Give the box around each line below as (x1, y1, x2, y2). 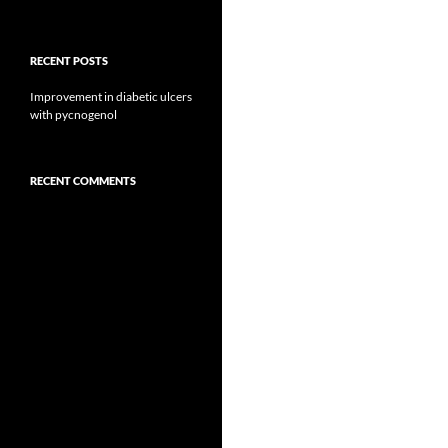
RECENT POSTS (30, 54, 108, 67)
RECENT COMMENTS (30, 174, 136, 187)
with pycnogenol (30, 107, 117, 122)
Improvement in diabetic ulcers (30, 89, 192, 104)
